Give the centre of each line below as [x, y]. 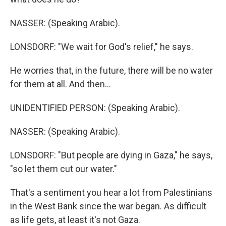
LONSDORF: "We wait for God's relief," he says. [102, 47]
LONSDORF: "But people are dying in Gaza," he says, [111, 155]
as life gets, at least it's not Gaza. [75, 220]
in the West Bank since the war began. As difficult [108, 206]
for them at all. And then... [61, 84]
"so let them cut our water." [64, 169]
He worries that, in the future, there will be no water [111, 70]
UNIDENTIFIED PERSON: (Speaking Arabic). [95, 108]
